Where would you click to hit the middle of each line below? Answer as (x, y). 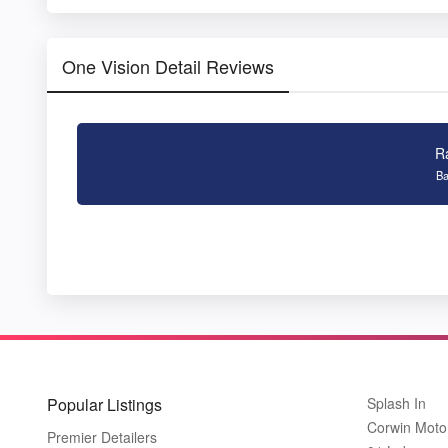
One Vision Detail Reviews (168, 65)
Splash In (396, 402)
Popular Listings (104, 404)
